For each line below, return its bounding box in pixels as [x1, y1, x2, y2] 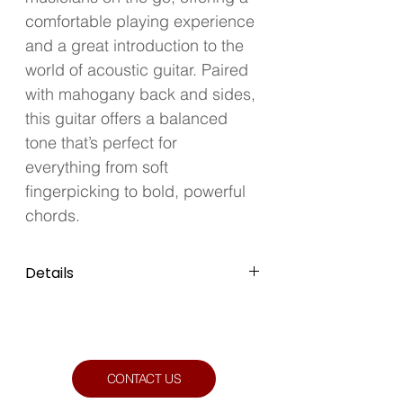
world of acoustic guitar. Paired [25, 59, 253, 80]
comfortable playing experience [25, 11, 259, 31]
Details [25, 263, 74, 283]
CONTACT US [106, 371, 182, 387]
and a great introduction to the [25, 35, 248, 56]
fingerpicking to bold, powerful [25, 181, 250, 201]
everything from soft [25, 157, 173, 177]
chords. [25, 205, 80, 226]
